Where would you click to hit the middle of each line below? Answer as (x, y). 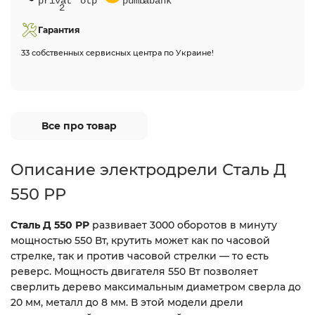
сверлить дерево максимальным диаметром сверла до (156, 287)
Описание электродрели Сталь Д (148, 169)
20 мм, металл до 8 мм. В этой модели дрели (127, 302)
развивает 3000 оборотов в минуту (183, 225)
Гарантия (59, 30)
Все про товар (79, 126)
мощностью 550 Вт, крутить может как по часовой (140, 240)
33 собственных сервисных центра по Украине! (117, 53)
